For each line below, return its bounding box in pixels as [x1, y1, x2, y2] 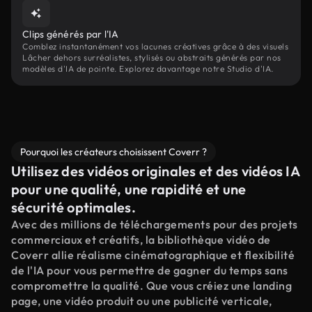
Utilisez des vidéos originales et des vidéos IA [11, 162, 299, 180]
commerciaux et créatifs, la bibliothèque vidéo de [11, 233, 271, 247]
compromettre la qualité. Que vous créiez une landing [11, 279, 292, 292]
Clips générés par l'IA [22, 28, 119, 40]
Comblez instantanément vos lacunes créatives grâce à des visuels [22, 41, 288, 52]
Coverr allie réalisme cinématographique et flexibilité [11, 248, 295, 262]
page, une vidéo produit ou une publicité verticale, [11, 294, 272, 308]
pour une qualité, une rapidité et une [11, 180, 247, 198]
